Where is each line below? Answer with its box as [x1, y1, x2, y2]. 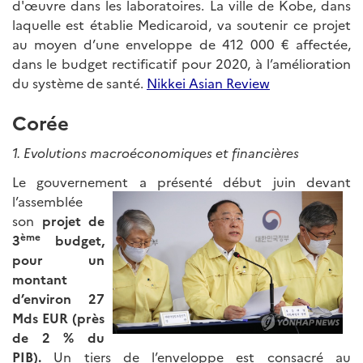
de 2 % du [12, 328, 105, 347]
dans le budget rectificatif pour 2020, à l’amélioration [12, 54, 351, 73]
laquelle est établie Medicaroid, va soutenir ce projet [12, 15, 351, 34]
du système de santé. [12, 74, 147, 92]
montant [12, 270, 67, 288]
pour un [12, 250, 105, 269]
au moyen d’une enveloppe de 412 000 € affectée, [12, 35, 351, 53]
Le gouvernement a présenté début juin [12, 173, 296, 191]
